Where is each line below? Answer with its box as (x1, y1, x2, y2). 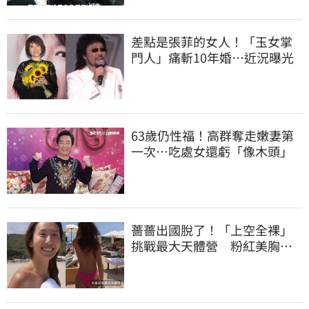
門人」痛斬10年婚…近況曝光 (131, 48, 294, 66)
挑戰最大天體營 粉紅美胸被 (131, 236, 292, 255)
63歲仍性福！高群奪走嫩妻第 (131, 126, 294, 145)
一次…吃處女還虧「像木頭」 (131, 142, 292, 161)
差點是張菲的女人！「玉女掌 (131, 32, 292, 50)
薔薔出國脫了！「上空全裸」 (131, 220, 292, 239)
